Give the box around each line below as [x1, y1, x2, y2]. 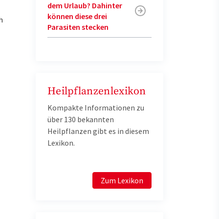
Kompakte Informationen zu [47, 103, 144, 112]
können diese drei [47, 11, 107, 21]
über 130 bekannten [47, 114, 114, 124]
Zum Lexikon [101, 175, 143, 185]
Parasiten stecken [47, 22, 109, 32]
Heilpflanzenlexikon [47, 85, 146, 98]
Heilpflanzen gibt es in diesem [47, 126, 149, 136]
